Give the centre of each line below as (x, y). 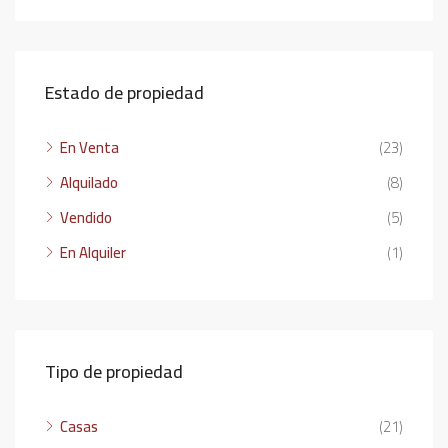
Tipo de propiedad (114, 371)
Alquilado (89, 182)
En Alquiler (93, 252)
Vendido (86, 217)
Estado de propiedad (124, 92)
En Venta (89, 147)
